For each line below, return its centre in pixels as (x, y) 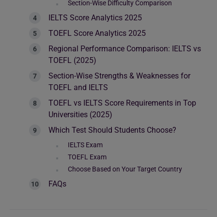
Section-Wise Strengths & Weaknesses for (119, 76)
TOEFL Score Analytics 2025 (98, 33)
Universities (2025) (80, 115)
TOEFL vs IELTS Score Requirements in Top (122, 103)
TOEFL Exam (87, 157)
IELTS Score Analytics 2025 (95, 18)
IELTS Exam (85, 145)
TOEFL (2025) (72, 60)
